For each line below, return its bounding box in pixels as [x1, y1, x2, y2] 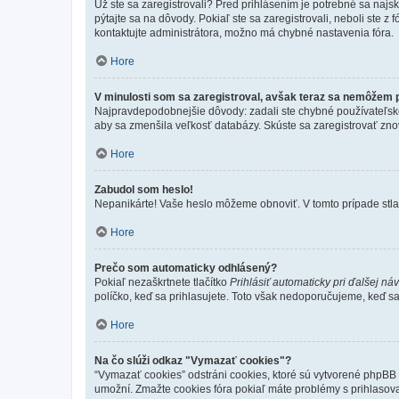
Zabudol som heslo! [94, 183, 193, 196]
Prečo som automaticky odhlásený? [94, 262, 277, 274]
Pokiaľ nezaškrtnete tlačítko [94, 276, 230, 289]
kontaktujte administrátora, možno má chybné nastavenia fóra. [94, 27, 394, 39]
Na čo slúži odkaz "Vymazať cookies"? [94, 354, 291, 367]
